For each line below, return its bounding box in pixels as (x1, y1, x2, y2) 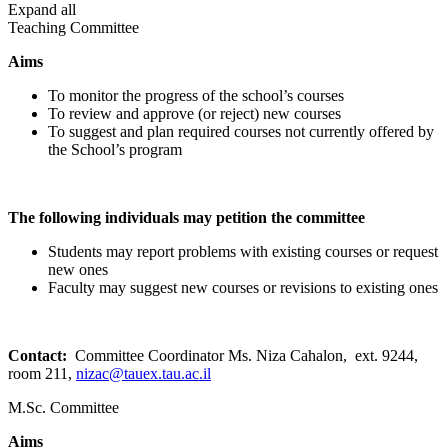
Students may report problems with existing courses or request (48, 242, 438, 260)
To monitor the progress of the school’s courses (48, 86, 344, 104)
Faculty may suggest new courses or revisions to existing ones (48, 278, 438, 296)
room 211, (8, 364, 76, 382)
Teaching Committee (8, 18, 139, 36)
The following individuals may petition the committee (8, 208, 365, 226)
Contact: (8, 346, 67, 364)
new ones (48, 260, 108, 278)
